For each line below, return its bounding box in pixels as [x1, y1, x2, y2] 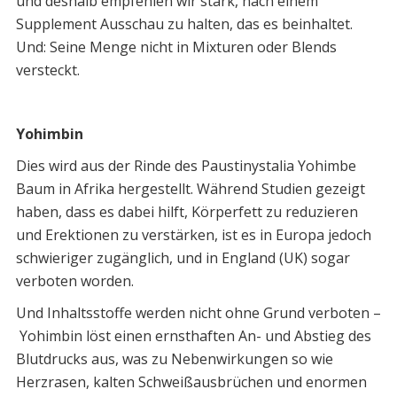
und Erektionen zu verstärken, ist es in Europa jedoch [15, 225, 371, 245]
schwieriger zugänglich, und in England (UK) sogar [15, 248, 350, 269]
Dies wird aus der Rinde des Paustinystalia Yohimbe [15, 156, 356, 176]
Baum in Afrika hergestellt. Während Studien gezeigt [15, 179, 365, 199]
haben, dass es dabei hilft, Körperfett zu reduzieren [15, 202, 358, 222]
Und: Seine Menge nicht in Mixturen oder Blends [15, 37, 337, 58]
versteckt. [15, 60, 80, 81]
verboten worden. [15, 271, 134, 292]
